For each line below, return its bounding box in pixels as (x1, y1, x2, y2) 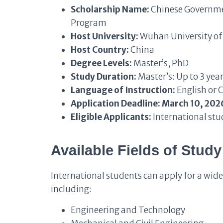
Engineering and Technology (71, 205, 185, 216)
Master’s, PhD (132, 58, 189, 69)
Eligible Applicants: (71, 111, 151, 122)
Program (71, 17, 107, 28)
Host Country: (71, 44, 129, 55)
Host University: (71, 31, 138, 42)
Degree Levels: (71, 58, 132, 69)
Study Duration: (71, 71, 136, 82)
